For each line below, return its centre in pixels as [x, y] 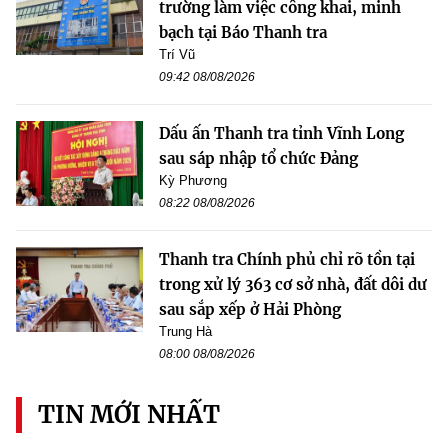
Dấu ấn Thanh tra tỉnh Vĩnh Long [281, 134]
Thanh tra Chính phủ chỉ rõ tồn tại [287, 260]
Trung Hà [185, 332]
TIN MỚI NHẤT [129, 415]
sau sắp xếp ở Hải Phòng [250, 310]
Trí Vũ [177, 55]
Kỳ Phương [193, 181]
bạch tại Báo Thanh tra [243, 33]
